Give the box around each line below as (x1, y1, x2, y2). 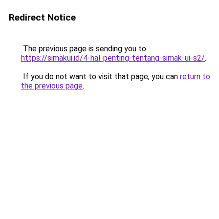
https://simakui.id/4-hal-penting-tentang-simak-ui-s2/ (21, 53, 205, 63)
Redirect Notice (9, 12, 76, 23)
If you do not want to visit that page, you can (21, 72, 180, 81)
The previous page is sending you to (21, 44, 146, 53)
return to (180, 72, 210, 81)
